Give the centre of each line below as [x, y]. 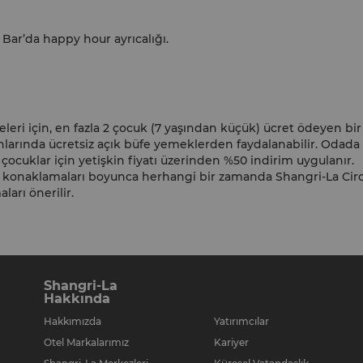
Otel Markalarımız [86, 342]
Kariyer [231, 342]
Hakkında [77, 299]
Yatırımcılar [241, 321]
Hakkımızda [73, 321]
